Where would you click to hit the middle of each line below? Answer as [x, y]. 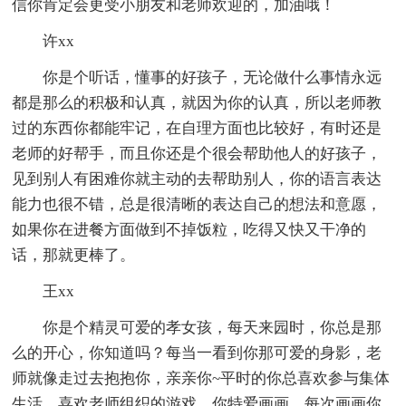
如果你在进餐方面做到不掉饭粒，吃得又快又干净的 [189, 229]
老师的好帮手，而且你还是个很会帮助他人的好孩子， [197, 153]
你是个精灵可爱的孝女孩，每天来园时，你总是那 [213, 327]
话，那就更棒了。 [74, 255]
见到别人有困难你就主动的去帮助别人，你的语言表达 [197, 179]
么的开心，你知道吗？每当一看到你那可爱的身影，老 [197, 353]
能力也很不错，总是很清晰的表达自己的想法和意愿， [197, 204]
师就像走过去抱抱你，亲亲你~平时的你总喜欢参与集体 [201, 378]
